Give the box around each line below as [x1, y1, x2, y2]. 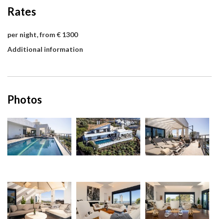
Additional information [7, 45, 83, 54]
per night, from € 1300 [7, 30, 78, 39]
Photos [7, 93, 42, 107]
